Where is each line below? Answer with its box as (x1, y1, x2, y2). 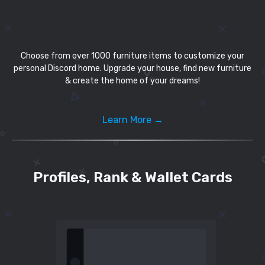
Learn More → (102, 114, 163, 126)
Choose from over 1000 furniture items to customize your (21, 51, 244, 62)
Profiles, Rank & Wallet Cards (33, 169, 232, 186)
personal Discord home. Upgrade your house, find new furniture (14, 63, 251, 74)
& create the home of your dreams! (65, 76, 200, 86)
